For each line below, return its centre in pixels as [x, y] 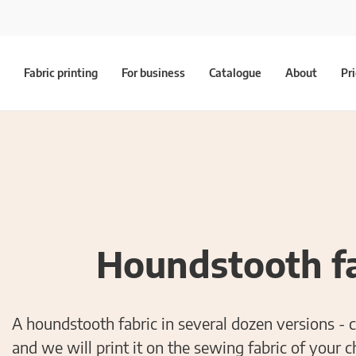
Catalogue [235, 73]
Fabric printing [61, 73]
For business [153, 73]
